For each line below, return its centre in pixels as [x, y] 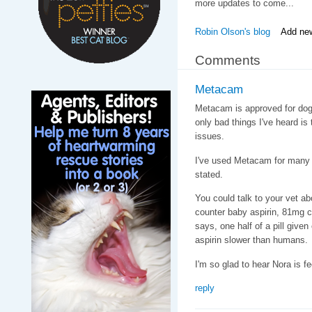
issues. [209, 136]
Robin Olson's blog [232, 32]
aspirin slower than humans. [251, 240]
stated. [209, 174]
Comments [227, 60]
